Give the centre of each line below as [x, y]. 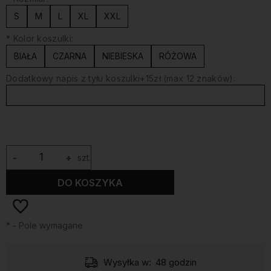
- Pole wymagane [47, 225]
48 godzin [176, 262]
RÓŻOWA [178, 56]
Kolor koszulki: [42, 38]
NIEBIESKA [123, 56]
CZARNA [70, 56]
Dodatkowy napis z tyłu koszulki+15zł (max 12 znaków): [121, 78]
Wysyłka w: [127, 262]
